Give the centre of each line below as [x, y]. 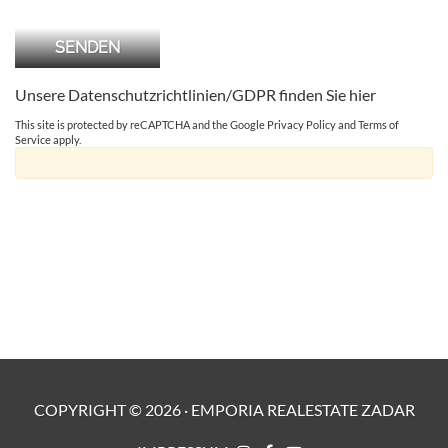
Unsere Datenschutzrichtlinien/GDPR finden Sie [182, 94]
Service [33, 139]
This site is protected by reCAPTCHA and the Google [141, 124]
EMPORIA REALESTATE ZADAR [302, 409]
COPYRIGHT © [89, 409]
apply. [66, 139]
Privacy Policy [301, 124]
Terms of [378, 124]
